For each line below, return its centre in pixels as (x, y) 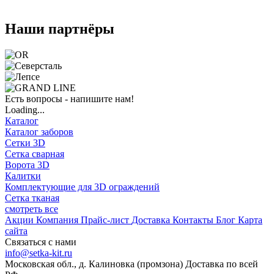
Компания (58, 220)
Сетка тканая (32, 198)
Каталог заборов (39, 132)
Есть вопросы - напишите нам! (69, 99)
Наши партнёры (60, 29)
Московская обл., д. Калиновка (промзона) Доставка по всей (131, 264)
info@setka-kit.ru (39, 253)
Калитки (23, 176)
